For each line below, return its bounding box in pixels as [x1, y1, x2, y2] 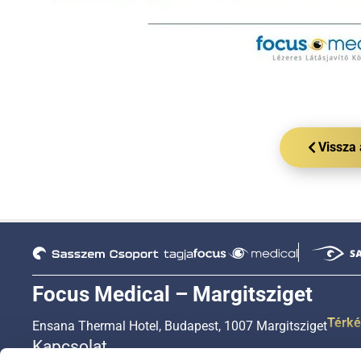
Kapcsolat [32, 337, 107, 356]
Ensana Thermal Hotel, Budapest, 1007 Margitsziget [32, 318, 327, 334]
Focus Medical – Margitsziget [32, 282, 313, 306]
